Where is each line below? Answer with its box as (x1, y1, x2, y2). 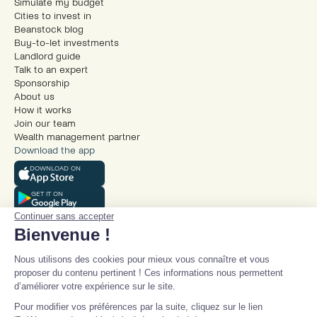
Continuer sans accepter (14, 211, 114, 221)
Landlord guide (14, 51, 81, 62)
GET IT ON (31, 189, 63, 197)
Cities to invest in (14, 11, 91, 21)
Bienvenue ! (14, 225, 110, 244)
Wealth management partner (14, 132, 140, 142)
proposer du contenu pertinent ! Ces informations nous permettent (14, 267, 283, 278)
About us (14, 91, 54, 102)
